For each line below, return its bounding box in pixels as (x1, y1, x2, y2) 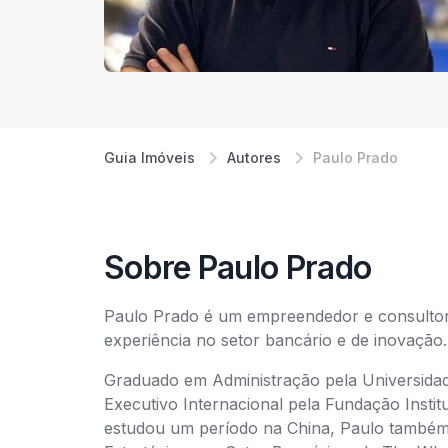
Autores (227, 149, 281, 166)
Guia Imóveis (104, 149, 195, 166)
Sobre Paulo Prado (104, 248, 372, 287)
